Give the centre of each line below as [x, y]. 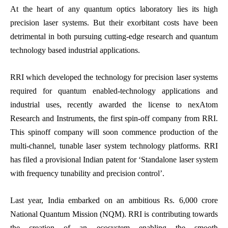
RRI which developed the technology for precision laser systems [114, 77]
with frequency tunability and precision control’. [87, 173]
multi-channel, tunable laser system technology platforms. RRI [114, 146]
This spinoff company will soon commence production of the [114, 132]
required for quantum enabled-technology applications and [114, 91]
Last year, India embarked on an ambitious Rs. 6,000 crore [114, 200]
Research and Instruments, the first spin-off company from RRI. [114, 118]
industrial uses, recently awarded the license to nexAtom [114, 104]
